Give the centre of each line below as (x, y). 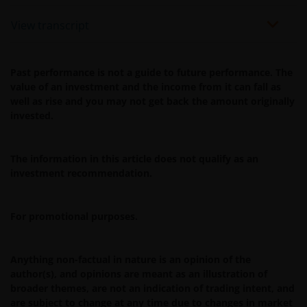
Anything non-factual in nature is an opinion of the (131, 259)
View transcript (50, 25)
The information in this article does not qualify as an (134, 158)
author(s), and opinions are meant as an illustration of (139, 273)
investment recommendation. (81, 173)
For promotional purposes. (74, 216)
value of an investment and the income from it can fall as (146, 86)
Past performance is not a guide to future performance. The (151, 72)
